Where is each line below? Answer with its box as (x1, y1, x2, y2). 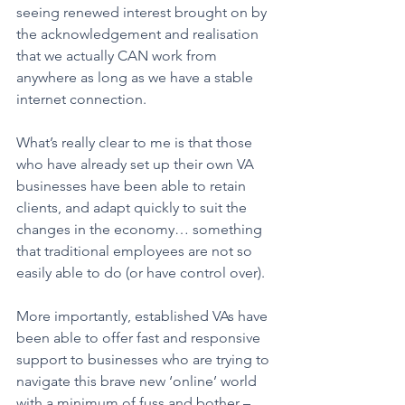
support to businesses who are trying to (16, 351, 273, 369)
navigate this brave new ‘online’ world (16, 372, 260, 391)
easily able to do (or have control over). (16, 264, 268, 282)
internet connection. (16, 90, 150, 108)
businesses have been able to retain (16, 177, 250, 195)
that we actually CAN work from (16, 47, 221, 65)
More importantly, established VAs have (16, 307, 271, 325)
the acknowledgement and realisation (16, 25, 262, 43)
